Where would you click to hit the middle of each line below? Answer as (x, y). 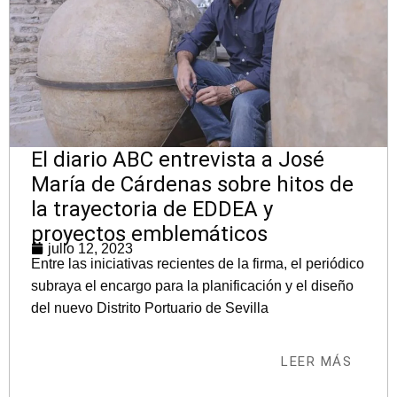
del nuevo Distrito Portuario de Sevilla (150, 307)
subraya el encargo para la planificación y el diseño (192, 285)
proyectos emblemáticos (149, 234)
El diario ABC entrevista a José (178, 159)
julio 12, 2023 (90, 248)
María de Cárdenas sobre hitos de (192, 184)
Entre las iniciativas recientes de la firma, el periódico (198, 263)
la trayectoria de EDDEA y (152, 209)
